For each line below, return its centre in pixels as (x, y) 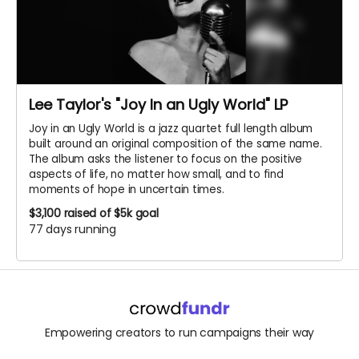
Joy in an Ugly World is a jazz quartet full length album (171, 128)
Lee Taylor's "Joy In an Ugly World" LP (158, 104)
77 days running (73, 229)
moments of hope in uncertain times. (127, 189)
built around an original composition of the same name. (175, 143)
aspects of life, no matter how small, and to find (156, 174)
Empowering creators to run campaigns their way (179, 333)
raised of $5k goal (111, 213)
